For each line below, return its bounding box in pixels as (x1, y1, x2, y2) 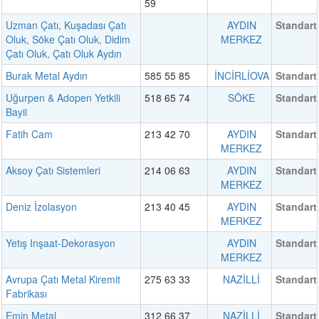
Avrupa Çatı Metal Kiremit (6, 272, 120, 287)
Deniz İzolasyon (6, 199, 77, 214)
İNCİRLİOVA (214, 68, 269, 83)
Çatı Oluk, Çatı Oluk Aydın (6, 46, 122, 61)
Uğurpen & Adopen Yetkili (6, 90, 120, 105)
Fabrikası (6, 286, 47, 301)
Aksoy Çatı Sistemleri (6, 163, 100, 178)
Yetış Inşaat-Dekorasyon (6, 236, 115, 251)
